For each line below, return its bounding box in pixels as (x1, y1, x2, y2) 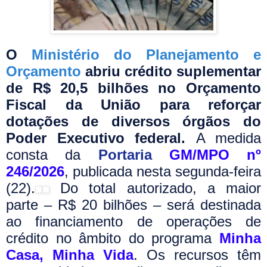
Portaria (98, 147, 169, 163)
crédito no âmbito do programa (6, 230, 219, 247)
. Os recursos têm (133, 247, 261, 263)
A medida (185, 130, 261, 147)
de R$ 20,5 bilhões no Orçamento (6, 80, 261, 97)
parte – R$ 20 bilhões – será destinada (6, 197, 261, 213)
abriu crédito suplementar (85, 63, 261, 80)
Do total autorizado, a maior (60, 180, 262, 197)
